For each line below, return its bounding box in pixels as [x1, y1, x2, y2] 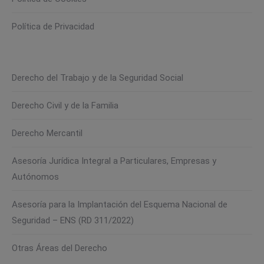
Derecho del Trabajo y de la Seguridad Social [12, 72, 183, 84]
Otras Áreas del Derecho [12, 243, 107, 254]
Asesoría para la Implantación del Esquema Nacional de [12, 199, 227, 210]
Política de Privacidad [12, 21, 94, 32]
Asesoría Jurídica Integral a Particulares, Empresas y [12, 156, 216, 167]
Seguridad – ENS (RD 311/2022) [12, 215, 134, 226]
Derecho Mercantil [12, 128, 82, 139]
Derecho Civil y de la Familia [12, 100, 118, 111]
